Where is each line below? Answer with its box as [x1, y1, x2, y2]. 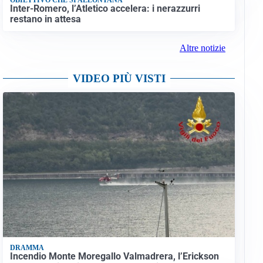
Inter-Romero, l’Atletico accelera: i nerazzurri [9, 2, 200, 14]
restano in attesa [9, 13, 81, 25]
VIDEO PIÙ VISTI [72, 72, 166, 85]
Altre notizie [179, 43, 225, 53]
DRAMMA [9, 243, 44, 252]
